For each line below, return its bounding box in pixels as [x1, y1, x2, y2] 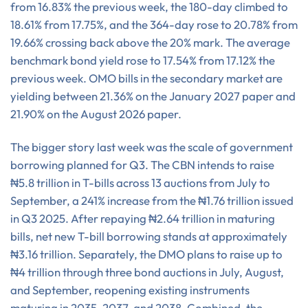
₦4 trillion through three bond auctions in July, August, [10, 265, 284, 279]
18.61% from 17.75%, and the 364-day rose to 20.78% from [10, 17, 298, 32]
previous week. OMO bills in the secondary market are [10, 71, 283, 86]
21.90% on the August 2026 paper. [10, 107, 181, 122]
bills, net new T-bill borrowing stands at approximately [10, 229, 287, 243]
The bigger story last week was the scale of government [10, 140, 293, 154]
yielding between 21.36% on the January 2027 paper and [10, 89, 296, 104]
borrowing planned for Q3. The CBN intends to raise [10, 157, 274, 172]
